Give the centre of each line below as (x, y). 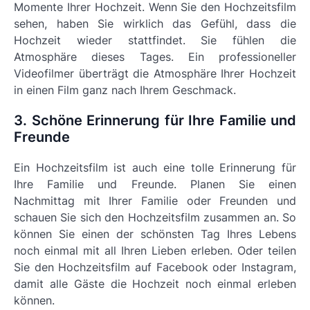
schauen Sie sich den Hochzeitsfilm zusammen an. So (155, 217)
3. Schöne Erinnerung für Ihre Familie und (155, 120)
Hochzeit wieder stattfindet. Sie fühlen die (155, 40)
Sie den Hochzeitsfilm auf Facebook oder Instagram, (155, 267)
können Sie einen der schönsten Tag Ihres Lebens (155, 234)
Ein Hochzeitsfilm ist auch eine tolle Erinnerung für (155, 167)
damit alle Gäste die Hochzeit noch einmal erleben (155, 284)
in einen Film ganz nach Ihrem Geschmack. (125, 90)
